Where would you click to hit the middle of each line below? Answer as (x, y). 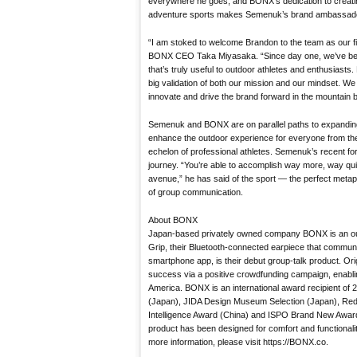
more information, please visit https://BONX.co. (238, 341)
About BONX (173, 220)
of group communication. (197, 192)
